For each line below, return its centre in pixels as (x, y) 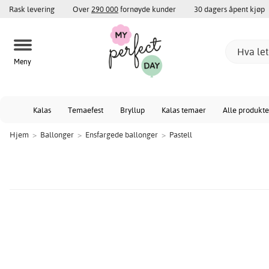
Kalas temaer (184, 110)
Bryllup (132, 110)
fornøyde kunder (147, 9)
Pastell (181, 134)
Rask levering (32, 9)
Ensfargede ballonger (122, 134)
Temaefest (86, 110)
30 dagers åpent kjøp (229, 9)
